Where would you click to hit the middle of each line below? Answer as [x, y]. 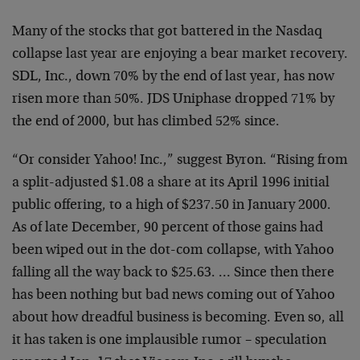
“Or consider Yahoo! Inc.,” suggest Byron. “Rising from [180, 161]
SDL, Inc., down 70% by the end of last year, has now [173, 77]
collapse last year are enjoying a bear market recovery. [180, 55]
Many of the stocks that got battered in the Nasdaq [167, 32]
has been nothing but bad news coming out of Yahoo [174, 296]
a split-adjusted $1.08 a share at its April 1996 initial [171, 183]
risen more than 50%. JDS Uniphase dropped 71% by [173, 100]
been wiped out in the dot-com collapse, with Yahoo [173, 251]
